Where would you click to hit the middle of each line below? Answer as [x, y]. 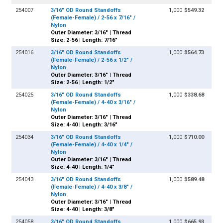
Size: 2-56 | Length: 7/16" [84, 40]
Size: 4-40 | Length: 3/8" [83, 210]
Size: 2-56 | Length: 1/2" [83, 83]
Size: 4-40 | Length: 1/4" [83, 167]
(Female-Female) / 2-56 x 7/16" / [93, 18]
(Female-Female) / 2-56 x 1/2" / [92, 60]
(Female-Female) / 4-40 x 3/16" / [93, 103]
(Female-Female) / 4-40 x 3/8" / [92, 187]
